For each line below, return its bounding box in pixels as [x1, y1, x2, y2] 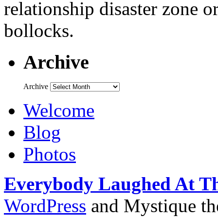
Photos [23, 144, 76, 165]
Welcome [23, 100, 94, 121]
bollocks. [4, 19, 74, 41]
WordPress [4, 195, 86, 217]
